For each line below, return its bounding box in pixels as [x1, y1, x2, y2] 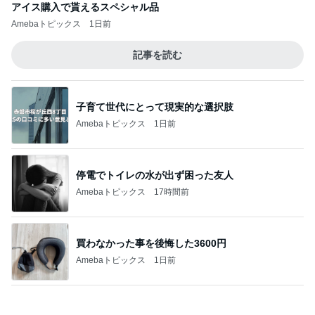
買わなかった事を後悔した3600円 [76, 237, 226, 249]
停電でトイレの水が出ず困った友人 [76, 169, 233, 181]
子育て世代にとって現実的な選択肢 [76, 101, 233, 112]
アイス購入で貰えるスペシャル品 [11, 1, 159, 13]
